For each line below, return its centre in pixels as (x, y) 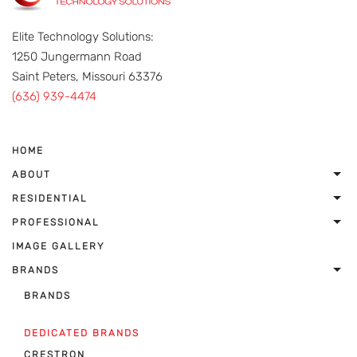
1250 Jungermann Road (77, 57)
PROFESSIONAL (56, 222)
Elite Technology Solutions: (83, 37)
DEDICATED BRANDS (82, 333)
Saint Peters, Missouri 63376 (87, 76)
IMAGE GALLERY (59, 246)
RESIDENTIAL (50, 198)
